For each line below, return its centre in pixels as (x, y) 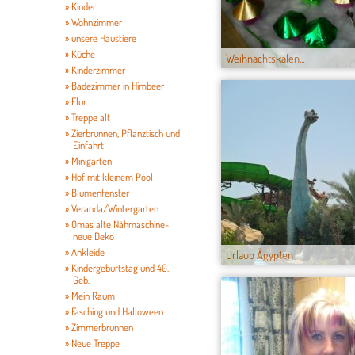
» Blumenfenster (97, 193)
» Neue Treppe (92, 343)
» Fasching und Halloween (114, 311)
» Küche (80, 54)
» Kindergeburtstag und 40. (117, 268)
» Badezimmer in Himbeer (115, 86)
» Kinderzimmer (95, 70)
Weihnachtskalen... (265, 58)
